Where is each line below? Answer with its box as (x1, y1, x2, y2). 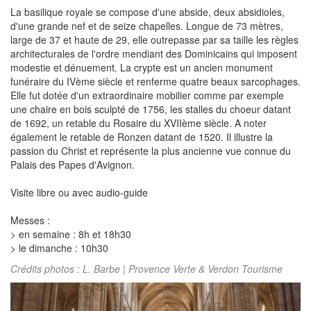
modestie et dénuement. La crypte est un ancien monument (10, 60, 273, 75)
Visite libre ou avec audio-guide (10, 185, 148, 200)
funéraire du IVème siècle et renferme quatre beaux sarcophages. (10, 74, 301, 89)
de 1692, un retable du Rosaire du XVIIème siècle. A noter (10, 116, 267, 131)
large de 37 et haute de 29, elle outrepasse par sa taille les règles (10, 33, 299, 47)
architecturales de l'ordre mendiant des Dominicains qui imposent (10, 47, 297, 61)
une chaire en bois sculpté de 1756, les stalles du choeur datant (10, 102, 291, 117)
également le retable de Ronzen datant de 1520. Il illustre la (10, 130, 273, 144)
